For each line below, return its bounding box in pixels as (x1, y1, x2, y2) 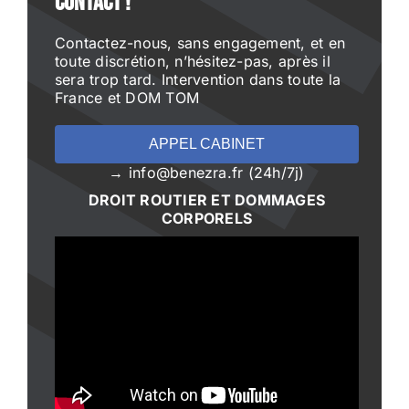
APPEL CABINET (149, 135, 265, 152)
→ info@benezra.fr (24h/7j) (109, 163, 305, 182)
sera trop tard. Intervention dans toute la (54, 69, 341, 89)
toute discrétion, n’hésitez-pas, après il (54, 51, 330, 70)
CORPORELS (161, 208, 253, 227)
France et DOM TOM (54, 88, 200, 107)
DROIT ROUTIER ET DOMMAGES (88, 190, 325, 209)
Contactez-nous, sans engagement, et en (54, 33, 346, 52)
